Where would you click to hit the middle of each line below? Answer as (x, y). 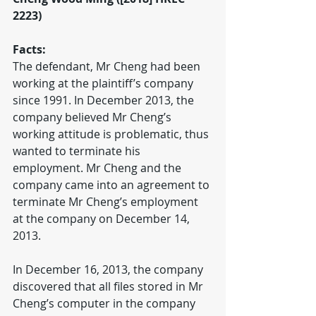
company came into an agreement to (113, 185)
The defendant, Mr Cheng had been (108, 66)
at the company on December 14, (103, 219)
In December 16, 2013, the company (109, 269)
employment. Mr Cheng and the (98, 168)
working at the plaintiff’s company (104, 83)
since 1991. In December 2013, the (105, 100)
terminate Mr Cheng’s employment (107, 202)
